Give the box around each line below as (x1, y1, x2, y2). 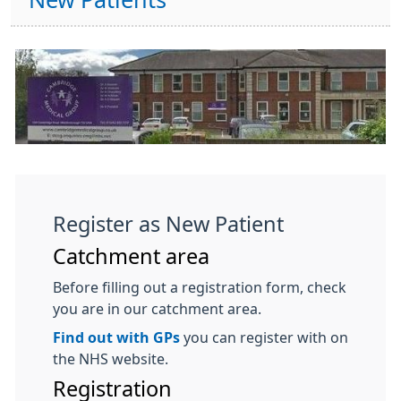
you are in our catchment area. (53, 302, 261, 316)
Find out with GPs (53, 330, 180, 345)
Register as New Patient (53, 214, 284, 235)
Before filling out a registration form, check (53, 280, 346, 294)
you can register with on (180, 330, 348, 345)
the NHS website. (53, 352, 168, 366)
